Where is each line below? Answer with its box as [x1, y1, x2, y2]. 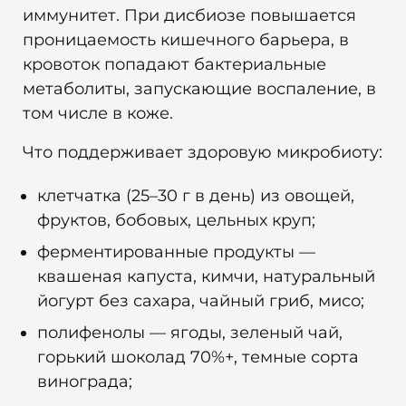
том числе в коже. [23, 103, 173, 124]
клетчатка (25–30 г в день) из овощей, [37, 186, 354, 207]
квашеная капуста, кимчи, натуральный [37, 266, 375, 287]
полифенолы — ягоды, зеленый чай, [37, 323, 343, 343]
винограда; [37, 372, 132, 392]
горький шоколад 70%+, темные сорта [37, 347, 359, 368]
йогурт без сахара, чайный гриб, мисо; [37, 291, 364, 312]
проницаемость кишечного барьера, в [23, 30, 349, 51]
